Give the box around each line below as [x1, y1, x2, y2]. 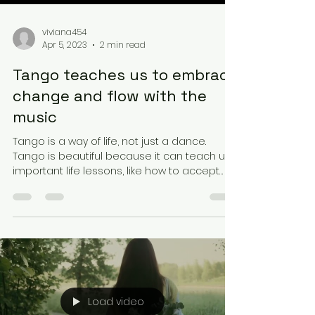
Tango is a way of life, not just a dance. [13, 134, 206, 148]
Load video [88, 294, 144, 309]
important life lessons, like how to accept [13, 164, 219, 178]
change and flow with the [13, 86, 207, 105]
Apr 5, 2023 [42, 39, 87, 51]
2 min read [100, 39, 146, 51]
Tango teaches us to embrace [13, 65, 238, 84]
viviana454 [42, 25, 86, 38]
